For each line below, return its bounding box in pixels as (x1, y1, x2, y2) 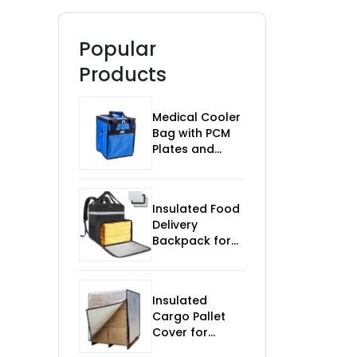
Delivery (152, 217, 198, 233)
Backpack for (152, 233, 231, 249)
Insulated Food (152, 201, 240, 218)
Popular (79, 36, 156, 63)
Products (79, 61, 167, 88)
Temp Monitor (152, 157, 233, 174)
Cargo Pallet (152, 308, 226, 325)
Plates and (152, 141, 214, 158)
